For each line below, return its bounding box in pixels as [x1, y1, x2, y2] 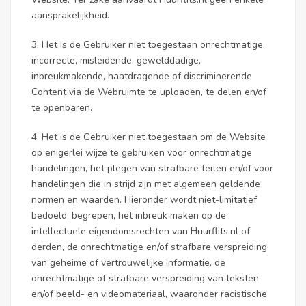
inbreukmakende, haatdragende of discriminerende [31, 70, 252, 83]
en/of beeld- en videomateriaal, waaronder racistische [31, 288, 267, 301]
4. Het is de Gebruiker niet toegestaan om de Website [31, 130, 266, 143]
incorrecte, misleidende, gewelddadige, [31, 54, 201, 67]
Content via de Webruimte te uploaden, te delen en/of [31, 85, 266, 98]
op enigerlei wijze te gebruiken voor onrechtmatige [31, 146, 252, 159]
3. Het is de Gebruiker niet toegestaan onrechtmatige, [31, 38, 265, 51]
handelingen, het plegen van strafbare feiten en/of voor [31, 162, 273, 175]
